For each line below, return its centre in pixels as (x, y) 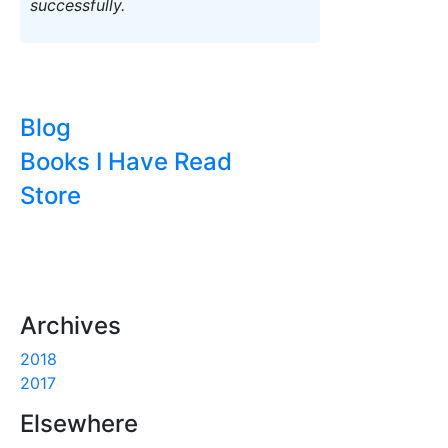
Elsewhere (79, 423)
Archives (70, 325)
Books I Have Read (126, 161)
